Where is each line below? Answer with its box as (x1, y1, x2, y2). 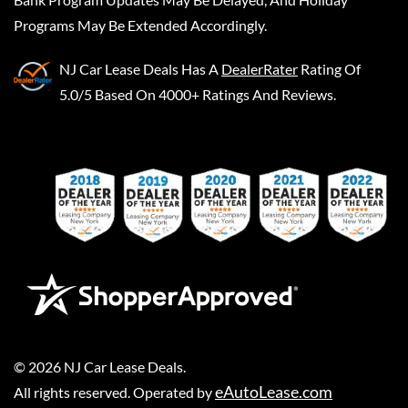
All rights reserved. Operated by (14, 382, 215, 401)
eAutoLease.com (215, 381, 332, 402)
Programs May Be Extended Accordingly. (14, 15, 267, 34)
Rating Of (301, 59, 361, 77)
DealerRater (221, 59, 298, 77)
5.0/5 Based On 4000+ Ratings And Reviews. (59, 85, 336, 103)
